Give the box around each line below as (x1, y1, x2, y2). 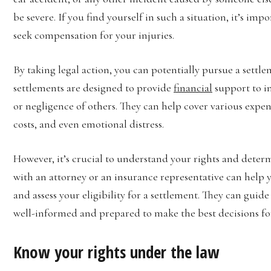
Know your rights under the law (13, 240, 220, 263)
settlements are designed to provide (13, 80, 174, 94)
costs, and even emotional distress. (13, 117, 164, 131)
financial (174, 80, 212, 94)
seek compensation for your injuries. (13, 28, 174, 42)
